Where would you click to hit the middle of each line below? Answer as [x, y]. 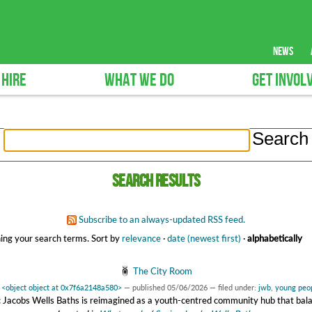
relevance [141, 238]
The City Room [163, 271]
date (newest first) [204, 238]
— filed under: [234, 288]
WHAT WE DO [139, 80]
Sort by [105, 238]
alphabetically [274, 238]
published [150, 288]
